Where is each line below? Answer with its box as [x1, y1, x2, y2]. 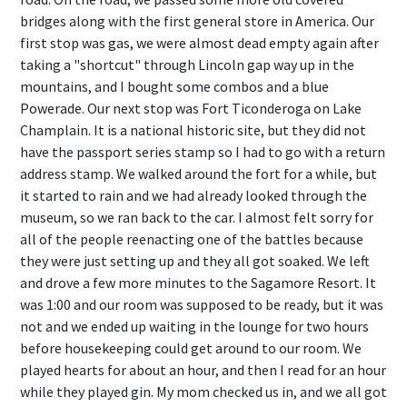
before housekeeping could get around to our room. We [20, 339, 362, 357]
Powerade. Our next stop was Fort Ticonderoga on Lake [20, 99, 362, 117]
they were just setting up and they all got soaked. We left [20, 252, 370, 270]
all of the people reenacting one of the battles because [20, 230, 363, 248]
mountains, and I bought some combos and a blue [20, 77, 329, 95]
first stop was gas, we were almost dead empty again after [20, 34, 379, 52]
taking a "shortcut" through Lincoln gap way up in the [20, 55, 354, 74]
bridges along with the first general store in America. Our [20, 12, 374, 30]
